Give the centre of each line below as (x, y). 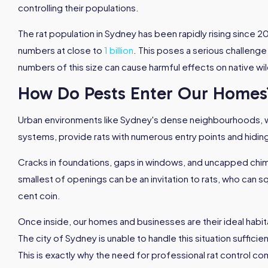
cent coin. (39, 195)
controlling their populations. (78, 7)
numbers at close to (61, 50)
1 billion (119, 50)
